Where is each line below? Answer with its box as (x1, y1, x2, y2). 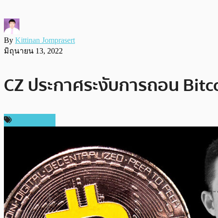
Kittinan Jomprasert (15, 36, 75, 44)
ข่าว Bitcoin (14, 113, 52, 127)
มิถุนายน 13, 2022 (4, 46, 63, 55)
